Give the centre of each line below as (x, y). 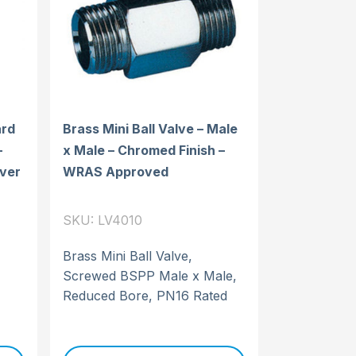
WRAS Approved (115, 171)
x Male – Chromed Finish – (143, 150)
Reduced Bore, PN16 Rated (145, 295)
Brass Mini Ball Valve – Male (150, 128)
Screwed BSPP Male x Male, (149, 275)
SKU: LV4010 (102, 220)
